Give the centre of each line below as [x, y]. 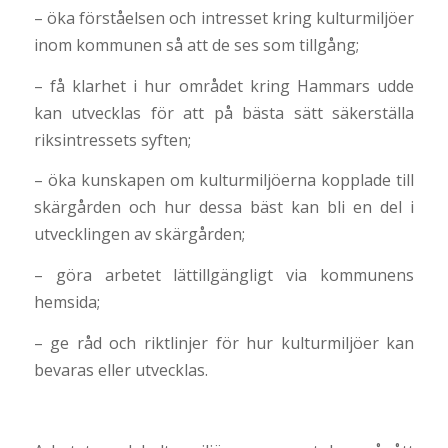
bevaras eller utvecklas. [120, 369]
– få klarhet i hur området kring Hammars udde [224, 85]
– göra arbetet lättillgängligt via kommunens [224, 275]
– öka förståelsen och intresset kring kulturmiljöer [224, 18]
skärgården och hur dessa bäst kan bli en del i [224, 207]
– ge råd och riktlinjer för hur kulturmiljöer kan [224, 342]
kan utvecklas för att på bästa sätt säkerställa [224, 112]
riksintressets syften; [112, 139]
